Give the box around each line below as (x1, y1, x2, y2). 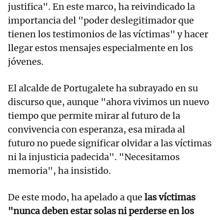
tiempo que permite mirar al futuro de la (8, 110, 180, 122)
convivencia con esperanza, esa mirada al (8, 124, 185, 136)
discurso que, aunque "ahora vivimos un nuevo (8, 96, 209, 108)
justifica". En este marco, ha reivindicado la (8, 1, 195, 13)
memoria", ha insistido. (8, 165, 111, 177)
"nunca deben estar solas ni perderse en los (8, 205, 194, 217)
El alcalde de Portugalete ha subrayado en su (8, 82, 198, 94)
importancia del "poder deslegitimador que (8, 15, 194, 27)
